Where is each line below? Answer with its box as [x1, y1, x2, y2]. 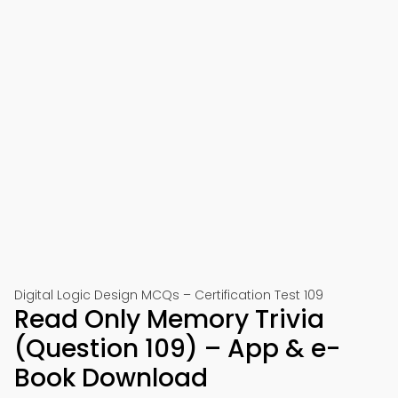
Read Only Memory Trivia [14, 302, 324, 337]
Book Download [14, 361, 208, 395]
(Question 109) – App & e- [14, 331, 340, 366]
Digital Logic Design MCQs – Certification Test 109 [14, 286, 323, 304]
